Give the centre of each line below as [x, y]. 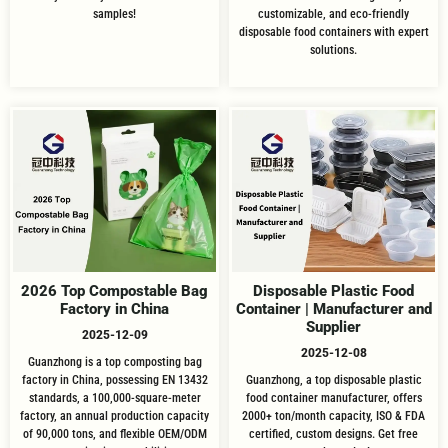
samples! [114, 14]
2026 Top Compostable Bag [114, 291]
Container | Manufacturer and [333, 309]
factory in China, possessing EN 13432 [114, 380]
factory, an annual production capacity [114, 416]
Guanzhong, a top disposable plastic [333, 380]
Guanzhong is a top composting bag [114, 362]
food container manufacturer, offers [333, 398]
